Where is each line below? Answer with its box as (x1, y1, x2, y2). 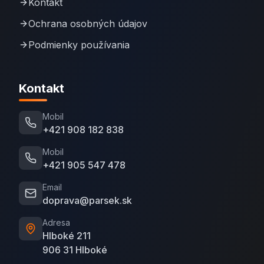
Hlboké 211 (42, 230, 91, 242)
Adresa (42, 217, 70, 227)
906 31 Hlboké (42, 244, 107, 256)
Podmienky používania (28, 39, 130, 51)
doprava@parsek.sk (42, 194, 132, 206)
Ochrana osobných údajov (28, 18, 147, 29)
